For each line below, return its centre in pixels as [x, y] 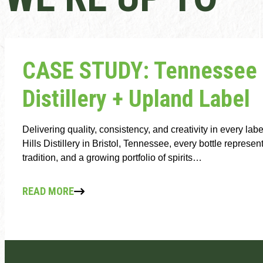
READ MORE [48, 191]
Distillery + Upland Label [136, 99]
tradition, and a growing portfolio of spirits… [112, 158]
